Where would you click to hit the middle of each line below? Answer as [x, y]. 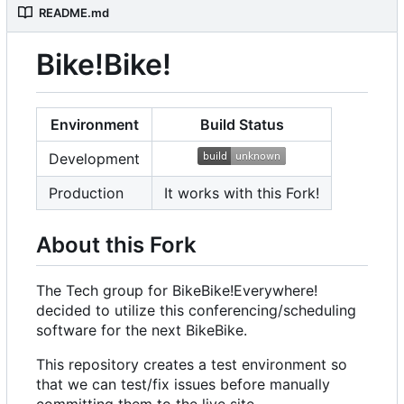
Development [94, 158]
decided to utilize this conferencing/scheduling [196, 310]
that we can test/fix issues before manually [183, 384]
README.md [74, 13]
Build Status [242, 124]
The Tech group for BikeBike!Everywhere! [177, 290]
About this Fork [116, 244]
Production [86, 193]
